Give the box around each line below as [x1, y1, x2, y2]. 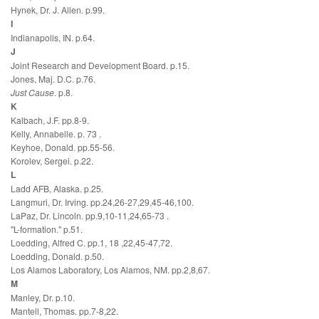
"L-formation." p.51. [11, 223, 83, 236]
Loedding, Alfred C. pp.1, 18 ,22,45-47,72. [11, 236, 172, 249]
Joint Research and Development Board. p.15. [11, 59, 189, 72]
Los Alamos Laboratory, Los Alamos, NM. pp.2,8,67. [11, 263, 210, 276]
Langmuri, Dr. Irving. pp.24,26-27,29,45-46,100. [11, 196, 194, 209]
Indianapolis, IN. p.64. [11, 31, 95, 44]
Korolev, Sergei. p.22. [11, 155, 93, 167]
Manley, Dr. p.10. [11, 291, 75, 304]
